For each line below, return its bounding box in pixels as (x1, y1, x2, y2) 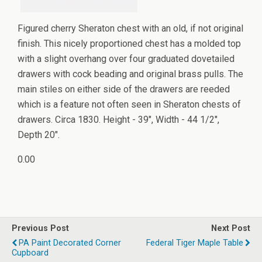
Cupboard (12, 248, 49, 258)
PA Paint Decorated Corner (19, 238, 121, 248)
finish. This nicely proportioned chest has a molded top (18, 38, 241, 49)
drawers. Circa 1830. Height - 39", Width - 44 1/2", (18, 114, 219, 125)
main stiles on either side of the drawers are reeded (18, 84, 230, 95)
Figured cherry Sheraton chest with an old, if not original (18, 23, 243, 34)
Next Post (211, 223, 250, 233)
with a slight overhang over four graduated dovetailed (18, 53, 235, 64)
